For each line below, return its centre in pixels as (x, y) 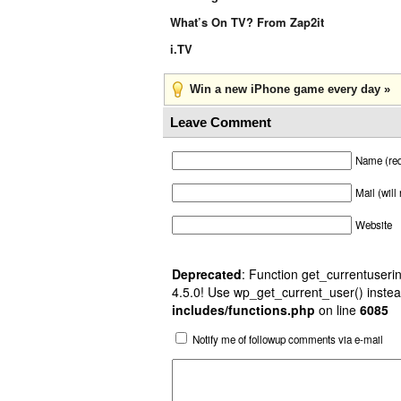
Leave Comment (221, 122)
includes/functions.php (243, 310)
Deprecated (207, 274)
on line (337, 310)
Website (374, 225)
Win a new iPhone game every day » (290, 89)
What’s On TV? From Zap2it (247, 22)
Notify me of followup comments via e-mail (288, 339)
